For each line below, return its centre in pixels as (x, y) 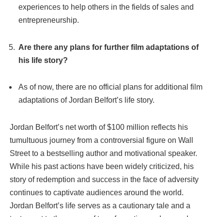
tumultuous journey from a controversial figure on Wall (101, 140)
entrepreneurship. (49, 20)
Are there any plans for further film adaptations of (108, 47)
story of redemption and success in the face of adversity (104, 180)
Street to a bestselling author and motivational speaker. (103, 154)
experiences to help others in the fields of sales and (106, 7)
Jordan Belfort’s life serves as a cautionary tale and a (100, 206)
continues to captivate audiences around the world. (97, 193)
